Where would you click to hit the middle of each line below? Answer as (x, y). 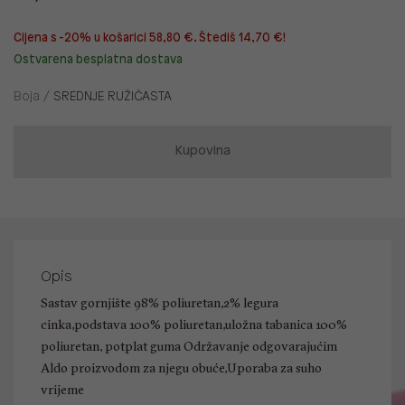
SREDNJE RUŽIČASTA (113, 98)
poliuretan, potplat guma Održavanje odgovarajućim (189, 347)
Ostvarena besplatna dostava (98, 60)
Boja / (33, 98)
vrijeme (62, 390)
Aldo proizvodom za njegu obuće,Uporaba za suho (181, 368)
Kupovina (202, 152)
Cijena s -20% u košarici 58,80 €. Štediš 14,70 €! (150, 38)
